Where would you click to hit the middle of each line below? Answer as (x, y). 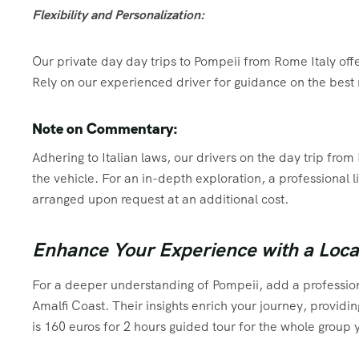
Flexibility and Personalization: (118, 15)
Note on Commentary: (105, 129)
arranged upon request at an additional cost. (160, 200)
